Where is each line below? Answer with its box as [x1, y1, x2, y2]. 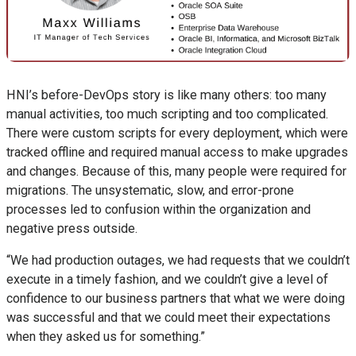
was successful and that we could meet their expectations [6, 310, 331, 326]
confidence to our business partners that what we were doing [6, 291, 345, 307]
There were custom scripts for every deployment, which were [6, 126, 348, 141]
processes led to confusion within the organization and [6, 202, 311, 218]
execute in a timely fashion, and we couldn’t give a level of [6, 272, 328, 288]
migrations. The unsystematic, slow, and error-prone [6, 183, 294, 199]
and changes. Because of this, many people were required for [6, 164, 346, 180]
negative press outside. [6, 221, 137, 237]
